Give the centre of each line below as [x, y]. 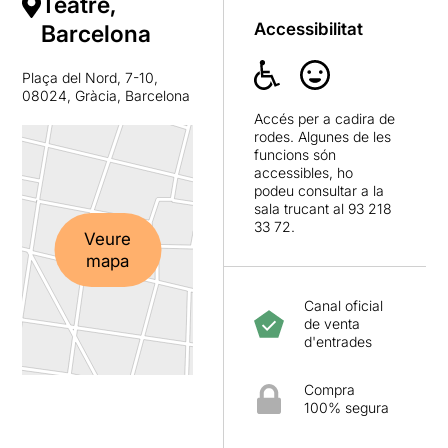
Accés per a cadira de [324, 118]
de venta [332, 323]
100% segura [346, 407]
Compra [329, 389]
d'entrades [338, 341]
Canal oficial [343, 305]
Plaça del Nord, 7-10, [90, 77]
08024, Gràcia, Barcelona [106, 95]
